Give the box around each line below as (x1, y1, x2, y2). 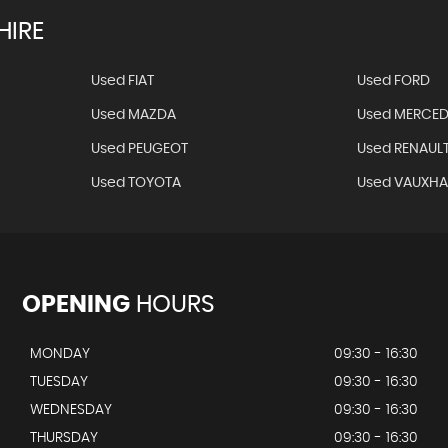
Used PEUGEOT (90, 142, 188, 156)
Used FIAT (90, 74, 154, 88)
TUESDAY (29, 375, 88, 389)
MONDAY (29, 347, 90, 361)
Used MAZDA (90, 108, 176, 122)
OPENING (21, 293, 130, 317)
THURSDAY (29, 431, 98, 445)
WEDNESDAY (29, 403, 112, 417)
